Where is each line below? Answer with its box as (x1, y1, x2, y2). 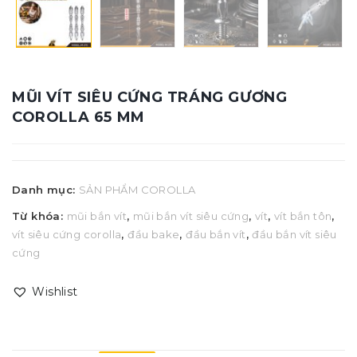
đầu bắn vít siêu (252, 228, 337, 241)
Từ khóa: (12, 210, 67, 222)
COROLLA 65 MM (12, 108, 145, 126)
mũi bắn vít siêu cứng (132, 210, 249, 222)
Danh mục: (12, 183, 79, 196)
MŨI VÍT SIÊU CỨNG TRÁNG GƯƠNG (12, 88, 288, 106)
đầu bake (127, 228, 180, 241)
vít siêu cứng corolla (12, 228, 122, 241)
